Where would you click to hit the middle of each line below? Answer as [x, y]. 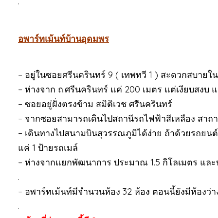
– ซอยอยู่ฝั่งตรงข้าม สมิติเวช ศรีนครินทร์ [95, 104]
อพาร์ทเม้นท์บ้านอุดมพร [64, 39]
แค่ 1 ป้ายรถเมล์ [48, 148]
